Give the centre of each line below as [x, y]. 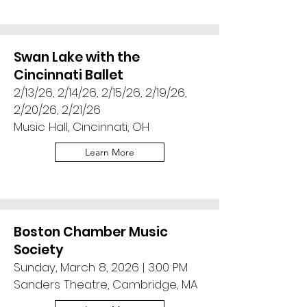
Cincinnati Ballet [69, 75]
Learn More [110, 152]
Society [39, 250]
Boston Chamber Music [91, 232]
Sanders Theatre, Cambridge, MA [106, 284]
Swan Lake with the [77, 57]
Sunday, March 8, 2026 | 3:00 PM [101, 267]
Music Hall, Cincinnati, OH [82, 127]
